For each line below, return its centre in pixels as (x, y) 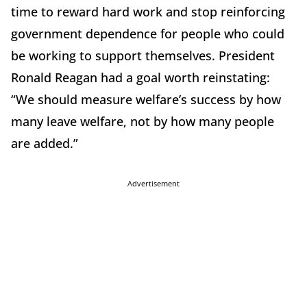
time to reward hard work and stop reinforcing (148, 11)
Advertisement (153, 183)
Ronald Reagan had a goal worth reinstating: (140, 77)
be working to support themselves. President (143, 55)
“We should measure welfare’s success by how (146, 99)
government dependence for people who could (148, 33)
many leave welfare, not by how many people (143, 121)
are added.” (45, 143)
